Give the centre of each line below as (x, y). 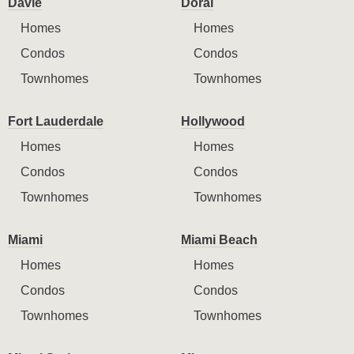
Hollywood (213, 122)
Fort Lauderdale (56, 122)
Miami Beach (219, 240)
